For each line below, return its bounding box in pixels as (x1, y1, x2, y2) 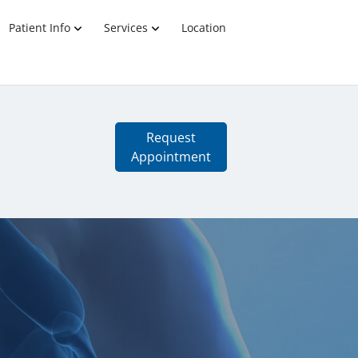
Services (103, 20, 148, 35)
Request (145, 129, 196, 146)
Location (181, 20, 226, 35)
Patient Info (8, 20, 70, 35)
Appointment (130, 148, 211, 165)
